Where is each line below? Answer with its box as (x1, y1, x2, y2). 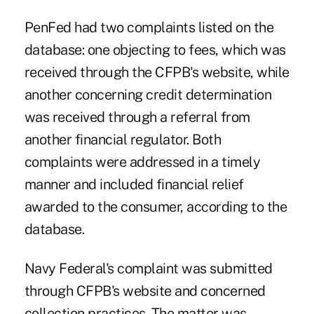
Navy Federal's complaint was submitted (24, 259, 273, 277)
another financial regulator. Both (24, 130, 221, 148)
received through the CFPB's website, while (24, 63, 289, 81)
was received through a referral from (24, 108, 250, 125)
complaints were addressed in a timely (24, 153, 261, 170)
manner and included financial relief (24, 175, 244, 193)
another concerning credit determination (24, 86, 272, 103)
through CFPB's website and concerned (24, 282, 266, 299)
